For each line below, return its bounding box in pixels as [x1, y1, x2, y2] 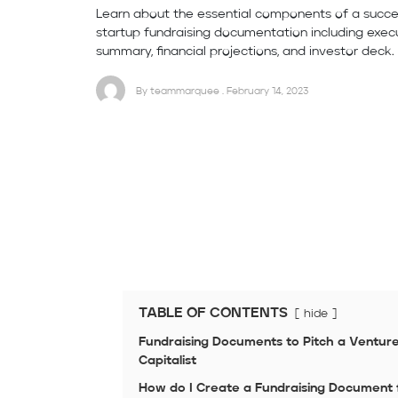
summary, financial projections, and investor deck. [96, 45, 394, 59]
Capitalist [138, 354, 196, 368]
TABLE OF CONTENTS [138, 306, 288, 322]
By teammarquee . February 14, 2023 [136, 85, 308, 97]
